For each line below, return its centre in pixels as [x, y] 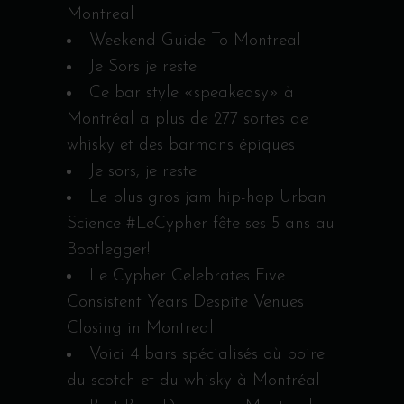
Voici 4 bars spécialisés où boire [207, 354]
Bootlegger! [108, 250]
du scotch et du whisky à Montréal [193, 381]
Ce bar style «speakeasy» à [192, 93]
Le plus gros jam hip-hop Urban [208, 197]
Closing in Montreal [140, 328]
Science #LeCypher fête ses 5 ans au [201, 224]
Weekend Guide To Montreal [195, 41]
